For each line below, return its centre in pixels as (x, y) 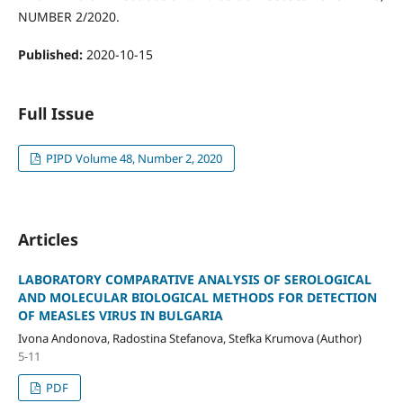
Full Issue (56, 113)
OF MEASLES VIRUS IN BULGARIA (120, 315)
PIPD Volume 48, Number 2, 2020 (133, 158)
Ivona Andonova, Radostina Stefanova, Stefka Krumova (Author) (189, 338)
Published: (52, 54)
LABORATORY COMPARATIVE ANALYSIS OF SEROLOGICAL (194, 279)
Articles (48, 239)
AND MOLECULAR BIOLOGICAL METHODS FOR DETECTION (197, 297)
